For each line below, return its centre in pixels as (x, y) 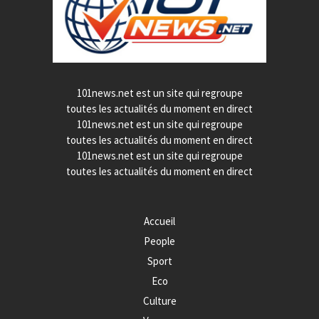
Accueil (159, 221)
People (159, 241)
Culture (159, 301)
